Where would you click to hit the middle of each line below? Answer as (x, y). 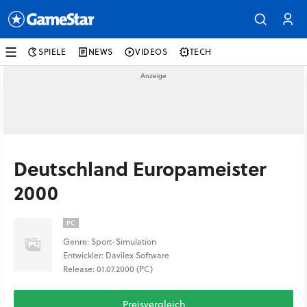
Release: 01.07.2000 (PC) (108, 269)
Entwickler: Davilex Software (116, 255)
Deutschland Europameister (140, 168)
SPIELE (52, 52)
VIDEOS (151, 52)
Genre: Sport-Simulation (110, 242)
